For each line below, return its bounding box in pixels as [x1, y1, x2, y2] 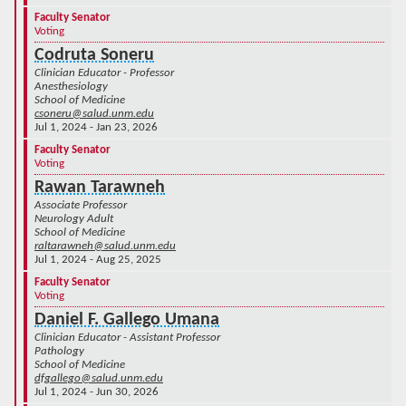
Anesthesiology [34, 80, 108, 92]
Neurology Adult [34, 212, 113, 225]
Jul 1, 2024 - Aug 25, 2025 [34, 253, 161, 266]
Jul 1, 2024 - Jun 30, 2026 [34, 385, 159, 398]
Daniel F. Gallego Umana [34, 310, 219, 329]
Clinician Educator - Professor [34, 66, 174, 79]
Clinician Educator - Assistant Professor [34, 331, 220, 343]
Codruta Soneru [34, 45, 154, 64]
